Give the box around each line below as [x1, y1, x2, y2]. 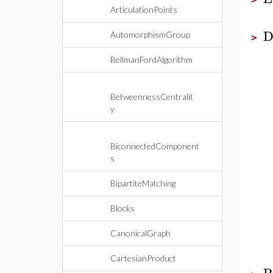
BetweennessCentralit [110, 91, 193, 102]
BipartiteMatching [110, 178, 175, 188]
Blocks [110, 203, 135, 213]
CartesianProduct [110, 253, 176, 263]
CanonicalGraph [110, 228, 171, 238]
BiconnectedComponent [110, 141, 199, 151]
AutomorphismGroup [110, 29, 190, 40]
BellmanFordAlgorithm [110, 54, 193, 65]
